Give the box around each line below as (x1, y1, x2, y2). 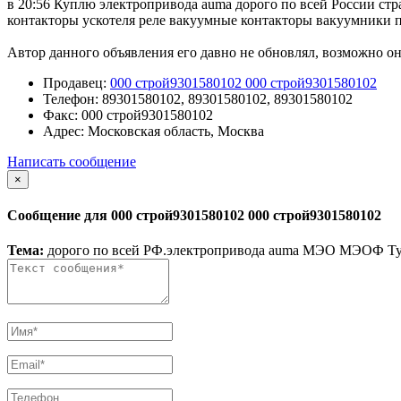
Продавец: (43, 74, 107, 90)
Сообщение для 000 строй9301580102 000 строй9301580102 (7, 208, 381, 224)
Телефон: (43, 90, 98, 107)
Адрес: (43, 123, 84, 139)
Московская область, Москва (84, 123, 264, 139)
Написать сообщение (7, 153, 136, 169)
